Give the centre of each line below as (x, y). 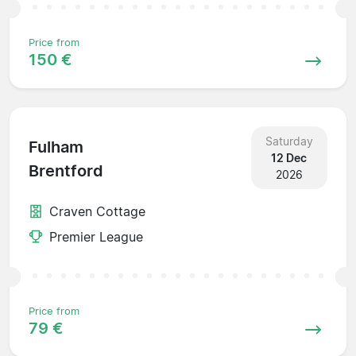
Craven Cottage (97, 211)
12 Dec (289, 157)
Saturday (289, 141)
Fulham (56, 147)
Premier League (96, 236)
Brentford (66, 171)
